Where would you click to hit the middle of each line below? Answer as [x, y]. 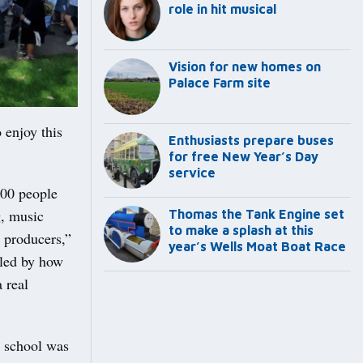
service [192, 173]
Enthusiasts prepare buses [251, 141]
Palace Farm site [220, 83]
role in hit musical [222, 9]
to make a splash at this [241, 231]
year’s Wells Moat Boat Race [257, 247]
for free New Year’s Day [243, 157]
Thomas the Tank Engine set [256, 214]
